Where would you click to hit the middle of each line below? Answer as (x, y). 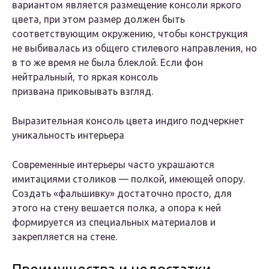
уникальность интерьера (68, 135)
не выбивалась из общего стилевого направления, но (134, 48)
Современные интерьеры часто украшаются (113, 165)
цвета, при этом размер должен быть (98, 20)
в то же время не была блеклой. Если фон (107, 63)
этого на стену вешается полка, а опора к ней (116, 208)
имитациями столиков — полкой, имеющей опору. (128, 179)
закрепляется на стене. (65, 237)
